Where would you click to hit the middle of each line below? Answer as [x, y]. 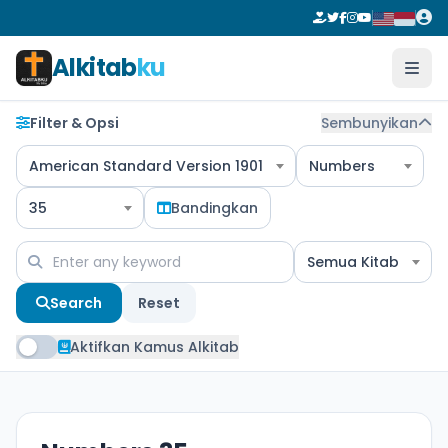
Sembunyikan [369, 123]
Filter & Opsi [74, 123]
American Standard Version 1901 [146, 166]
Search [76, 303]
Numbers [342, 166]
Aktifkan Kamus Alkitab [154, 347]
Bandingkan [214, 208]
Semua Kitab [353, 262]
